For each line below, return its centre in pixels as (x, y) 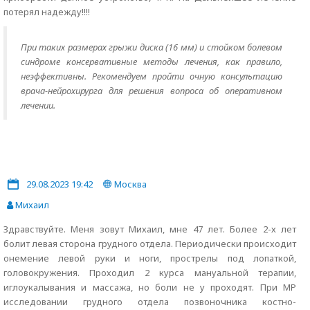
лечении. (38, 105)
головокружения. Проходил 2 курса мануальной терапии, (150, 273)
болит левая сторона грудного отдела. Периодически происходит (150, 244)
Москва (129, 184)
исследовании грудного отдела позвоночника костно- (150, 302)
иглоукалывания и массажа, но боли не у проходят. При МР (150, 287)
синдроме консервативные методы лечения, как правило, (152, 62)
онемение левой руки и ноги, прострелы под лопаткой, (150, 258)
